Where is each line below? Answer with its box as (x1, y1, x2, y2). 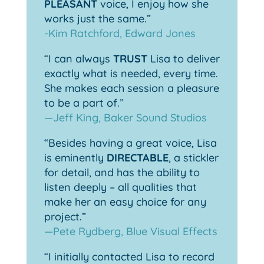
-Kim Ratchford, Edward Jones (44, 27, 196, 41)
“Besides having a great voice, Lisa (44, 136, 217, 150)
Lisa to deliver (147, 52, 220, 66)
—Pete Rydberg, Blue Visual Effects (44, 225, 217, 239)
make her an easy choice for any (44, 195, 206, 209)
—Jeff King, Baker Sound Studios (44, 111, 207, 125)
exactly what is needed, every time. (44, 67, 218, 81)
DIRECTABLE (106, 151, 169, 165)
